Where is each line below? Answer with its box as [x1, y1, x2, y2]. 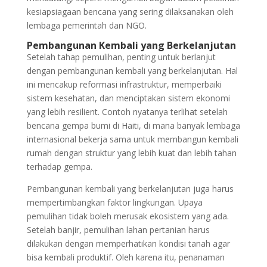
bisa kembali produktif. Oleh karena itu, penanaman [26, 252, 225, 263]
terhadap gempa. [26, 161, 92, 172]
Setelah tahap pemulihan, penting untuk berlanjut [26, 51, 216, 63]
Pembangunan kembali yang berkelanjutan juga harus [26, 183, 234, 194]
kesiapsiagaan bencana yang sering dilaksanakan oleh [26, 6, 234, 17]
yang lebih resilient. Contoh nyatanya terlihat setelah [26, 106, 228, 117]
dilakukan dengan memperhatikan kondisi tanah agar [26, 238, 230, 249]
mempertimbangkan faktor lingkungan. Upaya [26, 197, 203, 208]
